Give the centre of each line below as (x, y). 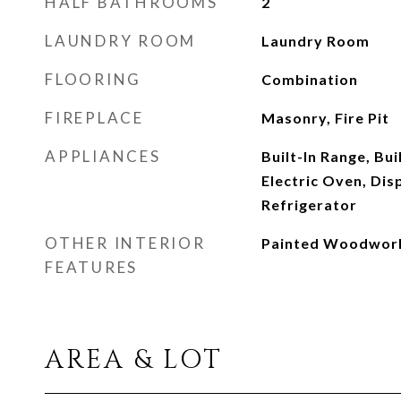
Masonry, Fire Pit (325, 118)
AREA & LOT (134, 360)
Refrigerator (309, 205)
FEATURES (91, 267)
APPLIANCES (103, 156)
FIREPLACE (94, 118)
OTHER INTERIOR (125, 243)
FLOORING (93, 79)
